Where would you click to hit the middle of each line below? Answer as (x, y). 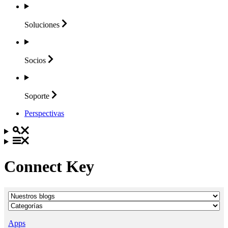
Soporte (37, 96)
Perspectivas (44, 113)
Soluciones (42, 24)
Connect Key (49, 167)
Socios (35, 60)
